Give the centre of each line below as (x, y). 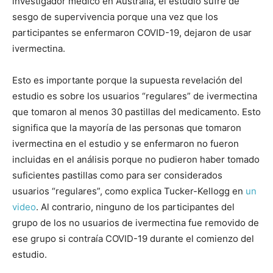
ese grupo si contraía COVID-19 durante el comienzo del (133, 239)
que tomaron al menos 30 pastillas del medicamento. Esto (136, 112)
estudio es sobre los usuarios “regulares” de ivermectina (135, 96)
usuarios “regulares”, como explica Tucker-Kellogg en (129, 191)
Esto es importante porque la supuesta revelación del (127, 80)
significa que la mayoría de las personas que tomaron (127, 128)
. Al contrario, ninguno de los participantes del (135, 207)
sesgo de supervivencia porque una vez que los (115, 17)
